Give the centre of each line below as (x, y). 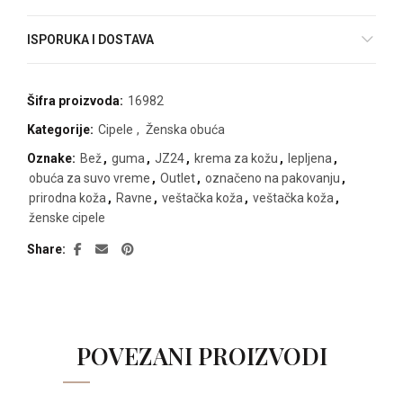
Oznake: (53, 159)
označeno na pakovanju (273, 179)
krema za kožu (236, 159)
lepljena (310, 159)
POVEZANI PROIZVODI (201, 356)
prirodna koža (67, 198)
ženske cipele (67, 218)
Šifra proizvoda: (76, 101)
